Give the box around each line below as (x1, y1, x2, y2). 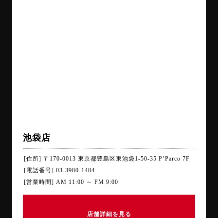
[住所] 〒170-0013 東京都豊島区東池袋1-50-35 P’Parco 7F (24, 155, 190, 163)
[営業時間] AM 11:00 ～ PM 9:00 (24, 179, 118, 186)
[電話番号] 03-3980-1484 (24, 167, 95, 174)
